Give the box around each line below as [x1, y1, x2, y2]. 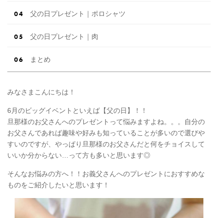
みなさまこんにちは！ [7, 88, 75, 96]
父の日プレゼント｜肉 [30, 32, 98, 40]
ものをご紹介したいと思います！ [7, 181, 109, 189]
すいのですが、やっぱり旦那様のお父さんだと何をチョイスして [7, 140, 205, 148]
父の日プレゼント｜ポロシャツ [30, 9, 126, 18]
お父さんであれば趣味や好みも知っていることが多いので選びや [7, 128, 205, 137]
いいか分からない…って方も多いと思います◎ [7, 151, 150, 159]
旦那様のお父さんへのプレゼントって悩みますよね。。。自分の [7, 117, 205, 126]
